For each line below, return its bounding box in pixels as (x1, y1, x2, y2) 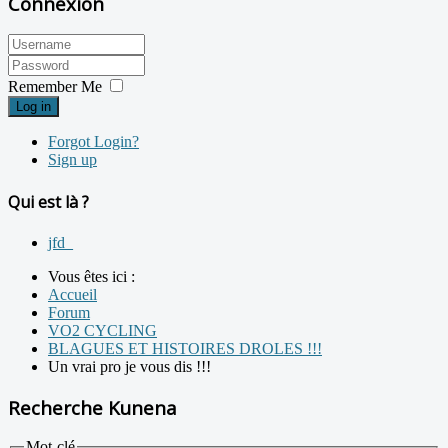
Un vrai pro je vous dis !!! (48, 357, 211, 375)
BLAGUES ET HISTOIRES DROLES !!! (48, 339, 322, 357)
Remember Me (8, 78, 102, 96)
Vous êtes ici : (48, 267, 143, 285)
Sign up (48, 151, 97, 169)
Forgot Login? (48, 133, 139, 151)
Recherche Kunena (8, 394, 177, 420)
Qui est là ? (8, 190, 89, 213)
